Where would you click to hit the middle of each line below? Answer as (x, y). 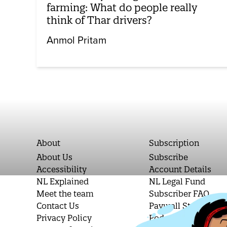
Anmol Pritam (77, 40)
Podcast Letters (179, 218)
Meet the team (65, 193)
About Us (54, 157)
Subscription (174, 143)
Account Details (180, 169)
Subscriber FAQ (179, 193)
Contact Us (58, 205)
